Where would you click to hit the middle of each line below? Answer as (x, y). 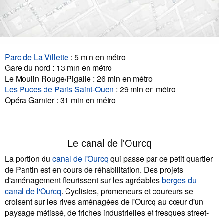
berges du (179, 180)
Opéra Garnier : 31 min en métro (60, 100)
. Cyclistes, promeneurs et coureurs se (127, 191)
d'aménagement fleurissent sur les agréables (83, 180)
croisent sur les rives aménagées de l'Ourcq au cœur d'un (104, 201)
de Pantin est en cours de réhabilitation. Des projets (94, 169)
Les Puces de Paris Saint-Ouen (59, 89)
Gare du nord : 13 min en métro (58, 67)
